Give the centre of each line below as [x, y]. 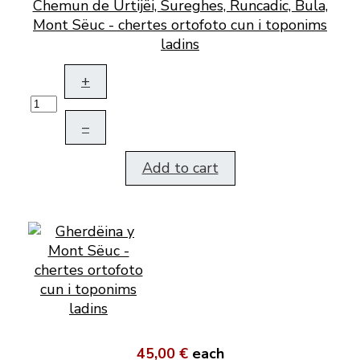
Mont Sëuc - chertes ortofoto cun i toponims [180, 25]
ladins [180, 45]
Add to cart [180, 168]
